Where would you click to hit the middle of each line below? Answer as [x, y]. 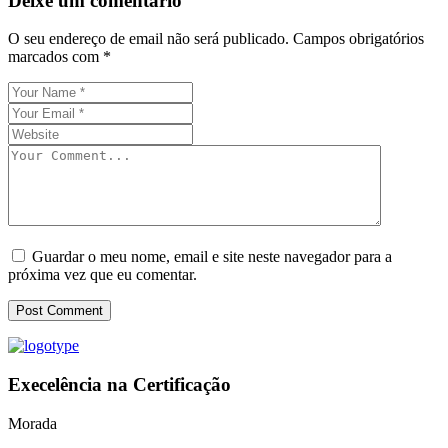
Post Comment [59, 311]
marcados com [55, 57]
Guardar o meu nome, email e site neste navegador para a [212, 257]
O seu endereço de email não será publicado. [148, 39]
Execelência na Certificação [119, 385]
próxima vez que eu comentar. [102, 275]
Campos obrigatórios [358, 39]
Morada [32, 423]
